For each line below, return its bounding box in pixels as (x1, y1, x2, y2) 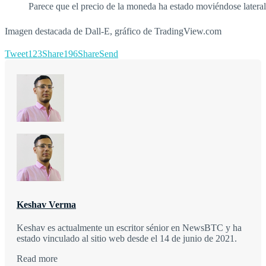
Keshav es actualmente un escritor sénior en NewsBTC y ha (17, 223, 242, 233)
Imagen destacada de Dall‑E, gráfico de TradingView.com (5, 26, 221, 36)
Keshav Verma (17, 199, 76, 210)
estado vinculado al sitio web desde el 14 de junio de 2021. (17, 233, 237, 244)
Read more (17, 254, 58, 264)
